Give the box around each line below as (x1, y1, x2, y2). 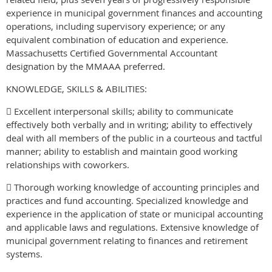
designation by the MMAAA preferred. (6, 59, 165, 72)
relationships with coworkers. (6, 158, 129, 171)
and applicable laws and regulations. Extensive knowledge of (6, 220, 259, 233)
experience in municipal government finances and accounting (6, 6, 262, 19)
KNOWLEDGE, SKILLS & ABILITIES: (6, 82, 147, 95)
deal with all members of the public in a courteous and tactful (6, 131, 262, 144)
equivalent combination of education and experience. (6, 33, 228, 46)
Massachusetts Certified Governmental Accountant (6, 46, 217, 59)
